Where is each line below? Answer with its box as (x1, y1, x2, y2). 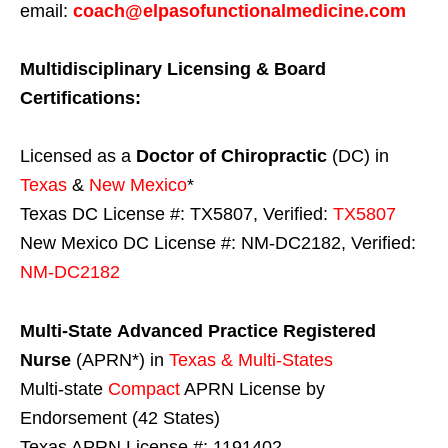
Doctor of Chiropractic (136, 146, 327, 167)
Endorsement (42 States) (20, 408, 220, 429)
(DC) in (327, 146, 389, 167)
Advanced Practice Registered (117, 321, 376, 342)
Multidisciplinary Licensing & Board (20, 59, 326, 80)
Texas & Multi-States (169, 350, 338, 371)
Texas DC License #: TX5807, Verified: (20, 204, 333, 225)
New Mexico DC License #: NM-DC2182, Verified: (20, 233, 416, 254)
